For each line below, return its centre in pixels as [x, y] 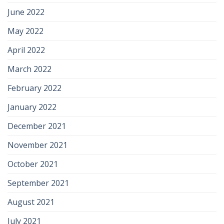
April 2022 [26, 50]
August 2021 [31, 202]
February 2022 [34, 88]
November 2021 [37, 145]
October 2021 [33, 164]
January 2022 [32, 107]
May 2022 [25, 31]
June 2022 [26, 12]
